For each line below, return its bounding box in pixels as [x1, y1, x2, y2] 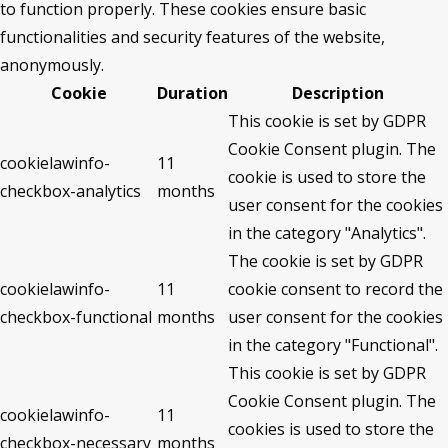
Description [292, 82, 384, 104]
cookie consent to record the [228, 278, 443, 300]
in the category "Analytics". [228, 222, 426, 244]
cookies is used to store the [228, 418, 434, 440]
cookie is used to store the [228, 166, 426, 188]
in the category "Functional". [228, 334, 438, 356]
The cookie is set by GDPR [228, 250, 423, 272]
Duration [157, 82, 228, 104]
